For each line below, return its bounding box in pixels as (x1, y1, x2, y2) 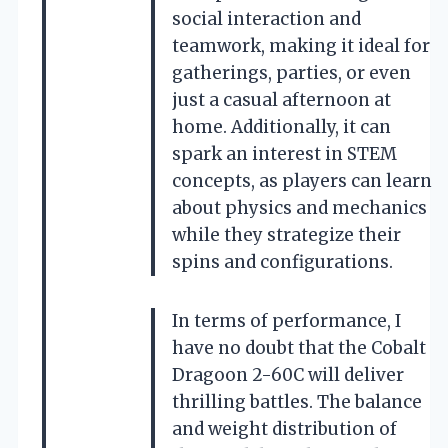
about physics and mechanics (172, 196, 427, 219)
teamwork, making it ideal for (172, 34, 430, 57)
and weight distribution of (172, 417, 397, 440)
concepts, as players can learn (172, 169, 432, 192)
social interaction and (172, 7, 361, 30)
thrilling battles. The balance (172, 390, 422, 413)
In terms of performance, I (172, 309, 401, 332)
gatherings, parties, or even (172, 61, 411, 84)
